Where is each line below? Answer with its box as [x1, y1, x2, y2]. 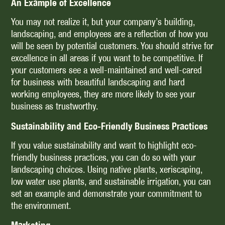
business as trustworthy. [11, 100, 99, 113]
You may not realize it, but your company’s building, [11, 16, 195, 28]
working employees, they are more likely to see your [11, 88, 196, 100]
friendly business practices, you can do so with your [11, 151, 196, 163]
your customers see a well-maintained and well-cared [11, 64, 202, 76]
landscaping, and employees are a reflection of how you [11, 28, 208, 40]
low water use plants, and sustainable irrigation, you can [11, 175, 211, 187]
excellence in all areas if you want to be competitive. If [11, 52, 203, 64]
